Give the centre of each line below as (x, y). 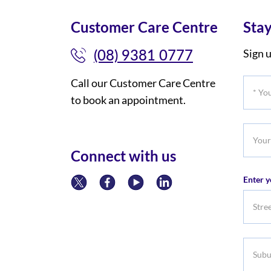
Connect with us (123, 156)
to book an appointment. (128, 100)
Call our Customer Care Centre (143, 83)
